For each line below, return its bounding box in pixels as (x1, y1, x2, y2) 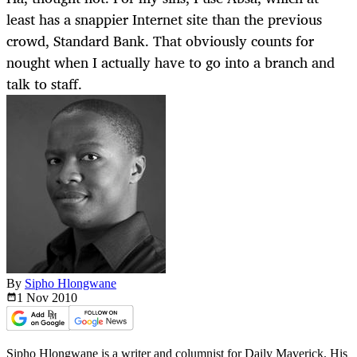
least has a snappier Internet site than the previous (6, 7, 322, 32)
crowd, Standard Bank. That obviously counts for (6, 29, 314, 53)
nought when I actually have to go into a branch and (6, 50, 335, 75)
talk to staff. (6, 72, 82, 96)
